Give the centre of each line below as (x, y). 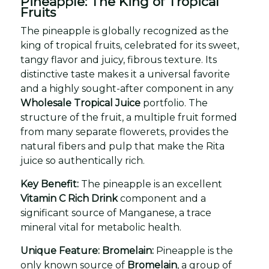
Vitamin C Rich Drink (69, 198)
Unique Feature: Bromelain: (87, 251)
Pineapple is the (193, 251)
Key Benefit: (50, 184)
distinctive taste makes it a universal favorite (125, 74)
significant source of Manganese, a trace (116, 213)
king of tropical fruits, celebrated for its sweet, (130, 45)
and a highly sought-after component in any (127, 89)
